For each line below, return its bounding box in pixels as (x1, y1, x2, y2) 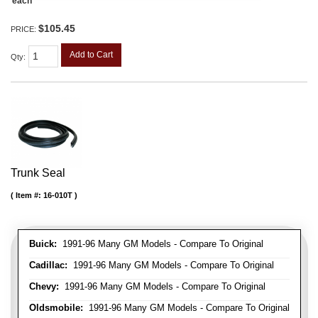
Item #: (16, 191, 43, 200)
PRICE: (11, 25, 38, 34)
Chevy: (29, 281, 59, 292)
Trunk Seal (11, 167, 65, 180)
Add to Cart (70, 50, 113, 60)
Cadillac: (29, 260, 67, 271)
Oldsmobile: (29, 302, 83, 314)
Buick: (29, 238, 57, 250)
